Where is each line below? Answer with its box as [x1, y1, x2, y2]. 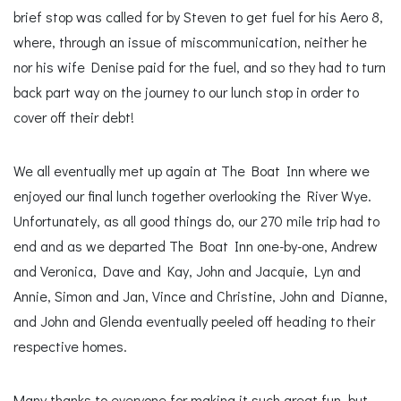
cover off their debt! [13, 107, 134, 127]
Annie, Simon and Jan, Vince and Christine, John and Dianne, [13, 286, 388, 306]
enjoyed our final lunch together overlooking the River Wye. [13, 186, 371, 206]
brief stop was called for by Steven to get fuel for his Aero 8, [13, 7, 383, 27]
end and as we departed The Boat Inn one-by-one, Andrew [13, 236, 378, 256]
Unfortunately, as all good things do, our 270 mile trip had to [13, 211, 380, 231]
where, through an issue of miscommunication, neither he [13, 32, 367, 52]
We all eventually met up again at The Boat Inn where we [13, 161, 370, 181]
